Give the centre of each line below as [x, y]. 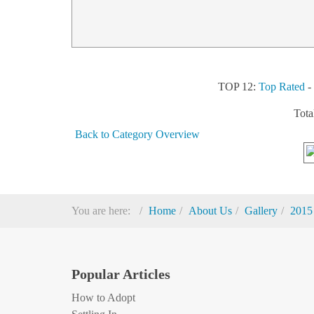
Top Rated [282, 87]
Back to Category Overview [137, 135]
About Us [210, 211]
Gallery [261, 211]
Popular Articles [121, 274]
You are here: [104, 211]
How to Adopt [103, 298]
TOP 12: [239, 87]
